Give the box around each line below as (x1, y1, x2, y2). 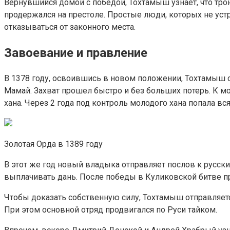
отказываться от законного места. (4, 22, 136, 32)
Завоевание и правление (4, 46, 147, 61)
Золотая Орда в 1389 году (4, 139, 103, 149)
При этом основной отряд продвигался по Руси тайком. (4, 205, 217, 215)
